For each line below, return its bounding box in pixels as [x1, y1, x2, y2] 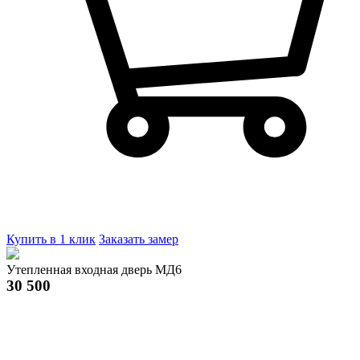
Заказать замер [99, 231, 178, 246]
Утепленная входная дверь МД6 [6, 262, 182, 276]
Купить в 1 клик [6, 231, 96, 246]
